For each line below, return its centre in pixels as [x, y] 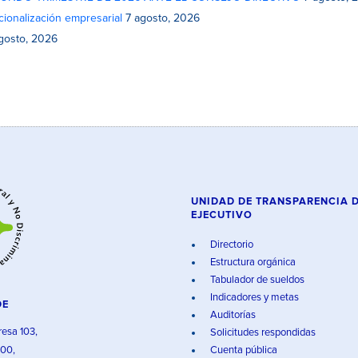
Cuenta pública [243, 350]
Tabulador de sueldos [256, 280]
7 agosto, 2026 [163, 18]
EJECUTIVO [222, 215]
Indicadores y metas [253, 298]
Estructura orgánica [252, 263]
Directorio [231, 245]
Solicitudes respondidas [262, 333]
